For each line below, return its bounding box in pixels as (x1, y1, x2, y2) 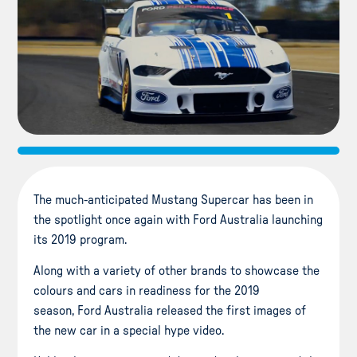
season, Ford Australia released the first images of (33, 304, 307, 317)
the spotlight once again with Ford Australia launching (33, 213, 324, 226)
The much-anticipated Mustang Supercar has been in (33, 193, 314, 206)
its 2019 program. (33, 233, 127, 246)
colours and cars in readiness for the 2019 (33, 284, 261, 297)
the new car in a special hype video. (33, 324, 237, 337)
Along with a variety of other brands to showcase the (33, 264, 320, 277)
